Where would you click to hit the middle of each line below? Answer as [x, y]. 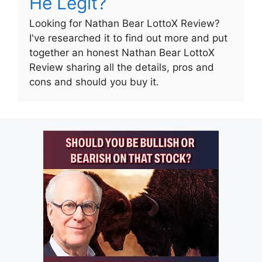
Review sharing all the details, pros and [122, 68]
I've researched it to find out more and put [128, 38]
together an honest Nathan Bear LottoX [122, 53]
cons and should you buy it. [94, 82]
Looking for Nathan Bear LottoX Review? [125, 24]
